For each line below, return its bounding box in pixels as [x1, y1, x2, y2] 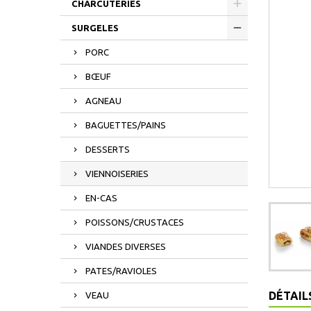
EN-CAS [85, 193, 117, 203]
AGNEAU [85, 96, 121, 106]
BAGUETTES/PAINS [85, 120, 166, 130]
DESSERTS [85, 144, 130, 154]
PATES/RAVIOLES [85, 266, 157, 276]
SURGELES [72, 23, 119, 33]
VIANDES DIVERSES [85, 242, 166, 251]
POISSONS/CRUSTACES [85, 217, 184, 227]
